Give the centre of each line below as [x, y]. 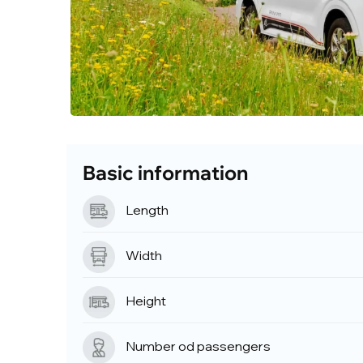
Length [147, 210]
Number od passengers [198, 346]
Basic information [165, 173]
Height [146, 301]
